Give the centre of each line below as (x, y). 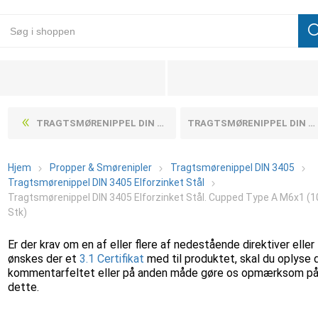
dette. (24, 287)
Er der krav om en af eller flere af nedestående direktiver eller (161, 245)
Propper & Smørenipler (101, 168)
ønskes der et (44, 259)
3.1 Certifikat (112, 259)
